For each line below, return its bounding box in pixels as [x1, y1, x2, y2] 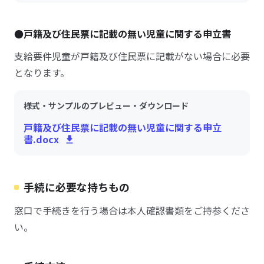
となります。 [14, 65, 70, 80]
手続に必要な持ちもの [24, 179, 130, 194]
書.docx [24, 132, 59, 146]
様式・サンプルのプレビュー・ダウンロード [24, 100, 189, 111]
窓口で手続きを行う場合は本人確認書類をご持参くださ [14, 203, 250, 217]
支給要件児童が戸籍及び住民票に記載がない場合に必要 [14, 49, 250, 63]
